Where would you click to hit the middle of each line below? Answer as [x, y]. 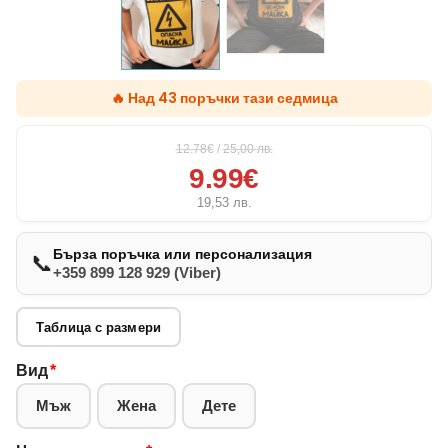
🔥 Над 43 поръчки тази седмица [224, 98]
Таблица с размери [98, 327]
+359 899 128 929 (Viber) [137, 273]
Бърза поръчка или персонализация [182, 254]
